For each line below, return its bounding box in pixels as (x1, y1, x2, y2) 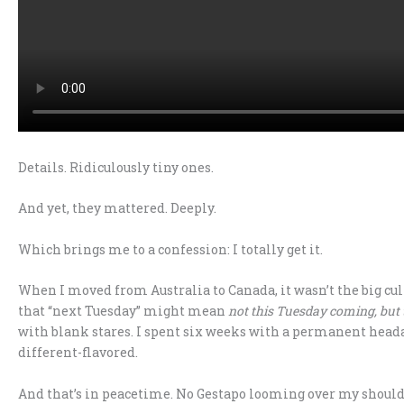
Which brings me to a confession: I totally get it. (18, 240, 323, 258)
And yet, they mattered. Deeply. (18, 199, 216, 217)
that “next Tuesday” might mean (18, 302, 228, 320)
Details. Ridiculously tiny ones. (18, 158, 214, 176)
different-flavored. (18, 344, 138, 362)
